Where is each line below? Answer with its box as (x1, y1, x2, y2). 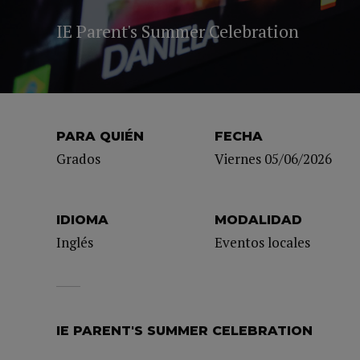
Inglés (56, 233, 93, 252)
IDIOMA (56, 212, 108, 227)
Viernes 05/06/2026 (215, 149, 333, 168)
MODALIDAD (215, 212, 303, 227)
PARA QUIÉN (56, 129, 144, 144)
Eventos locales (215, 233, 311, 252)
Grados (56, 149, 100, 168)
